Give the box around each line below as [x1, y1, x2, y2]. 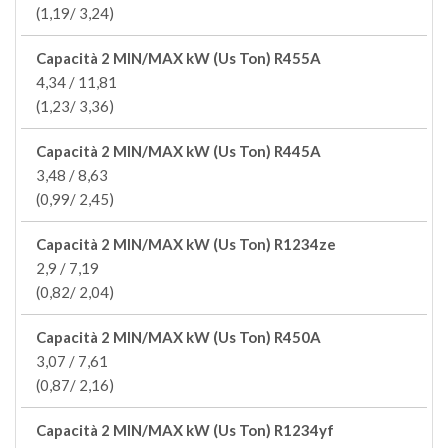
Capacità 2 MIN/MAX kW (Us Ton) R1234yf [36, 421, 334, 439]
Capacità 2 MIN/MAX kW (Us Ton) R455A [36, 49, 321, 67]
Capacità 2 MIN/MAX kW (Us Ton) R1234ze [36, 235, 336, 253]
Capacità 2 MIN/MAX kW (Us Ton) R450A [36, 328, 321, 346]
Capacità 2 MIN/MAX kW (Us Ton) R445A [36, 142, 321, 160]
